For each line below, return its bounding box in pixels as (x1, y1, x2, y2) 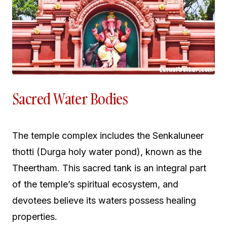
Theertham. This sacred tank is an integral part (12, 162, 206, 173)
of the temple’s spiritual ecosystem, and (12, 178, 178, 190)
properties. (12, 211, 57, 222)
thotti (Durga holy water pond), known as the (12, 146, 202, 157)
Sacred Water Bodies (12, 89, 128, 109)
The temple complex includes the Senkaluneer (12, 130, 204, 141)
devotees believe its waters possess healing (12, 195, 196, 206)
